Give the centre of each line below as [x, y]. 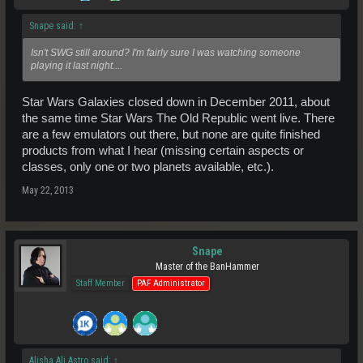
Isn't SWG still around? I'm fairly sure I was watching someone [166, 53]
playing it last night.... [77, 66]
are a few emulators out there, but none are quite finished [171, 134]
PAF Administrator [171, 283]
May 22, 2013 [48, 190]
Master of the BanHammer [207, 266]
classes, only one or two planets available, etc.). [148, 167]
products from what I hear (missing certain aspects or [163, 150]
